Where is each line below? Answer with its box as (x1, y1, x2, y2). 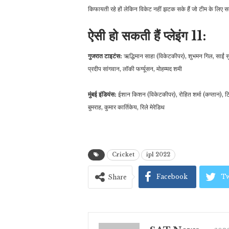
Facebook (156, 172, 188, 180)
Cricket (112, 151, 134, 158)
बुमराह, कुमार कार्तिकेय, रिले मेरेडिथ (88, 103, 165, 111)
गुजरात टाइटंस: (88, 52, 122, 60)
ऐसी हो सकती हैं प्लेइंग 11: (88, 28, 207, 44)
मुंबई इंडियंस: (88, 90, 117, 98)
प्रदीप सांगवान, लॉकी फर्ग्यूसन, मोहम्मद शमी (88, 64, 182, 73)
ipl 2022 (146, 151, 170, 158)
